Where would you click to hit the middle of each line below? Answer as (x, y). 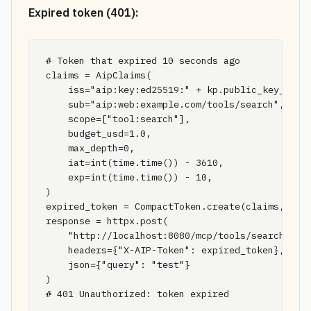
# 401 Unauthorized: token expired (137, 294)
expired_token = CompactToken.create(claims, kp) (176, 206)
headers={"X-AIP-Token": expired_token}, (165, 250)
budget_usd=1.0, (99, 133)
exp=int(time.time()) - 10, (129, 177)
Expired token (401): (83, 12)
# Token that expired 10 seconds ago (143, 60)
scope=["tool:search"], (118, 119)
